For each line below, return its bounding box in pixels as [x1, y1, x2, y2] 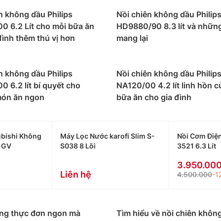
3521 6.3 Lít [177, 142, 216, 150]
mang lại [116, 33, 148, 43]
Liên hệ [60, 169, 92, 180]
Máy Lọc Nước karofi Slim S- [60, 132, 155, 140]
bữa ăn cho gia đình [116, 92, 191, 102]
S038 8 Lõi [60, 142, 96, 150]
